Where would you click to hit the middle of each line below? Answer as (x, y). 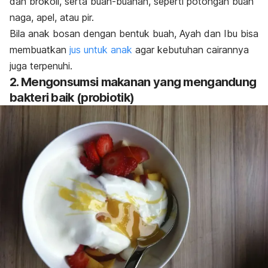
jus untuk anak (101, 50)
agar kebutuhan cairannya (191, 50)
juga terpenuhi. (41, 66)
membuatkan (39, 50)
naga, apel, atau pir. (53, 18)
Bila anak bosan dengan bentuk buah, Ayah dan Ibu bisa (134, 34)
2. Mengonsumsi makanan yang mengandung (133, 82)
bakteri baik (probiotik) (72, 98)
